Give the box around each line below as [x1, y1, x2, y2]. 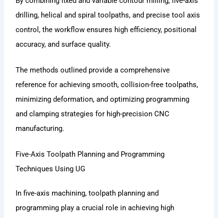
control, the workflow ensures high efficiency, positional [16, 25, 197, 34]
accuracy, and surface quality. [16, 39, 111, 49]
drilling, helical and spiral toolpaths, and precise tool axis [16, 10, 200, 19]
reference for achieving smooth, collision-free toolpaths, [16, 80, 199, 90]
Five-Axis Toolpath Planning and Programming [16, 150, 165, 159]
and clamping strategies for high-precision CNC [16, 109, 170, 119]
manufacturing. [16, 124, 65, 133]
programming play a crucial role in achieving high [16, 203, 175, 213]
